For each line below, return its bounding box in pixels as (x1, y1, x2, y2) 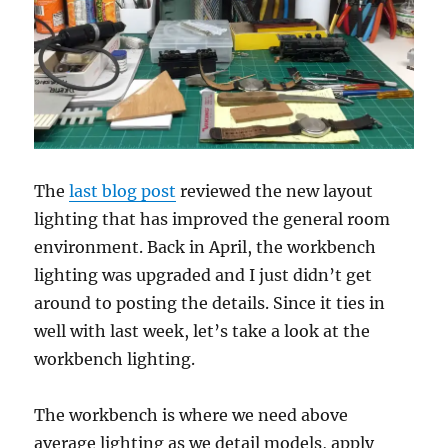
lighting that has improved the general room (34, 208, 391, 229)
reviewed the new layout (176, 180, 374, 201)
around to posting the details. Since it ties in (34, 292, 386, 313)
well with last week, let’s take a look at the (34, 320, 371, 341)
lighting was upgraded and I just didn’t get (34, 264, 373, 285)
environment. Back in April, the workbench (34, 236, 377, 257)
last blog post (69, 180, 177, 201)
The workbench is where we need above (34, 404, 349, 425)
